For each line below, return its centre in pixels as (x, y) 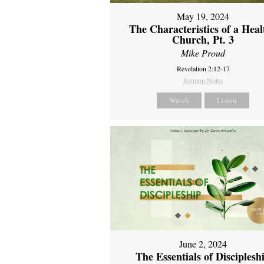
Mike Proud (203, 52)
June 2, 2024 (203, 244)
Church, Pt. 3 (203, 39)
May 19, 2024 (203, 16)
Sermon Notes (203, 80)
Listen (227, 100)
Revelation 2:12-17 (203, 68)
